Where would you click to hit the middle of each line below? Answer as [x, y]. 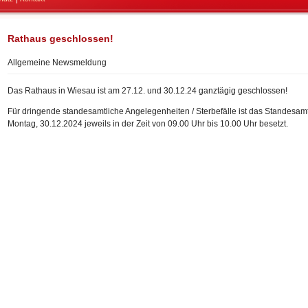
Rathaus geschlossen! [60, 38]
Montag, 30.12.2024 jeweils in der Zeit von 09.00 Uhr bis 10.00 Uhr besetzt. [148, 124]
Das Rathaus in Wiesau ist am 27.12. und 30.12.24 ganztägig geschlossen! [147, 91]
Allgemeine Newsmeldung [57, 63]
